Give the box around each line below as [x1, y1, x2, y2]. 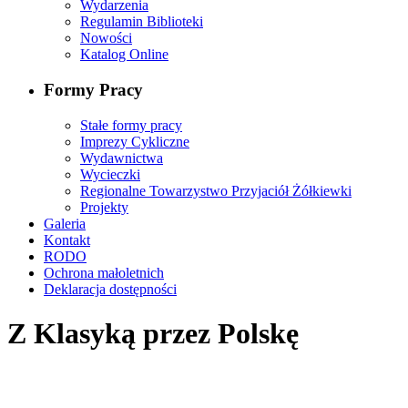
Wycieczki [80, 166, 140, 182]
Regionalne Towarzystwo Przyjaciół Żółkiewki [80, 182, 352, 199]
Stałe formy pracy [80, 117, 182, 133]
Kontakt [44, 231, 90, 248]
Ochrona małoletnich [44, 264, 164, 280]
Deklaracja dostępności [44, 280, 177, 297]
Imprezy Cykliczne [80, 133, 189, 149]
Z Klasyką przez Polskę [7, 317, 299, 351]
